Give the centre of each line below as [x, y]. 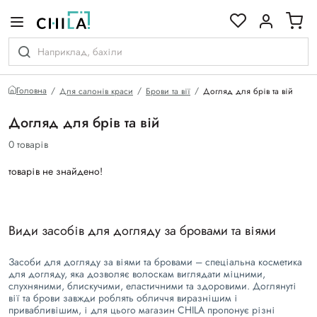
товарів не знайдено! [56, 171]
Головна [31, 91]
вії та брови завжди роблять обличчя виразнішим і [123, 298]
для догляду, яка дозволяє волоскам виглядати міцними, [137, 274]
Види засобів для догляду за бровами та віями [142, 231]
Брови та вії [168, 91]
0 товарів [28, 144]
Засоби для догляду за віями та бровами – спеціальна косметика [155, 262]
